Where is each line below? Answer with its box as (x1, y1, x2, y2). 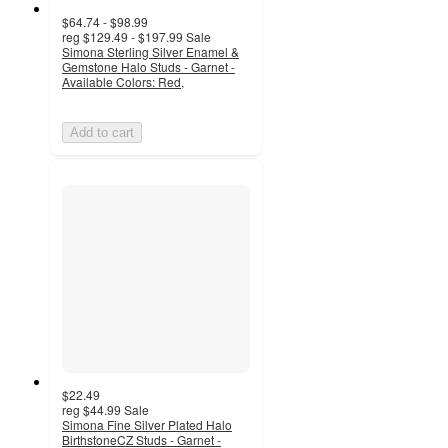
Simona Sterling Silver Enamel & (62, 42, 239, 60)
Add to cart (70, 124, 134, 140)
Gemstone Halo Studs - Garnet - (62, 57, 235, 75)
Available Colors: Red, (62, 72, 184, 90)
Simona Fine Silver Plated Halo (62, 415, 232, 433)
